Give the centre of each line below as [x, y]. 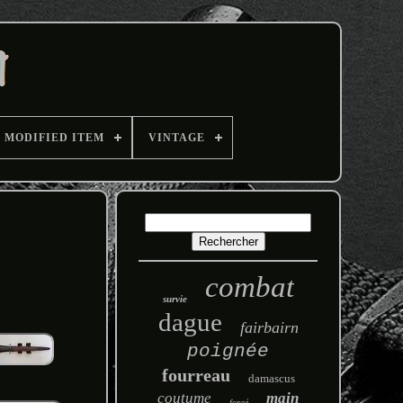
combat [249, 287]
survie [175, 299]
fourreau [196, 375]
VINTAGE [177, 138]
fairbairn [269, 327]
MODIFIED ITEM [54, 138]
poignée [228, 351]
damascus [271, 378]
